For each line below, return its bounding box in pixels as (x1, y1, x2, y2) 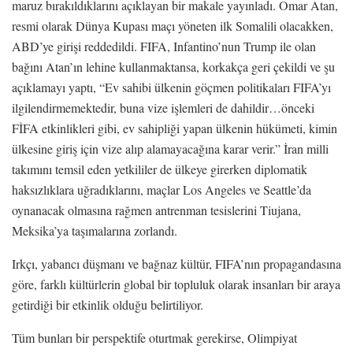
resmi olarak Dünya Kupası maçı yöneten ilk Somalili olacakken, (12, 17, 333, 34)
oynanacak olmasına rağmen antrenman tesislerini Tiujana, (12, 201, 301, 218)
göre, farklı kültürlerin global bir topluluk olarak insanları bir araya (12, 275, 340, 292)
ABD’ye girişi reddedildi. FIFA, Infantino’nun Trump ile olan (12, 37, 316, 54)
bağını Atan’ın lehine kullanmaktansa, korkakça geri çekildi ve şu (12, 58, 335, 75)
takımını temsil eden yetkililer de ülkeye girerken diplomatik (12, 160, 307, 177)
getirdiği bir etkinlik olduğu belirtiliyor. (12, 295, 203, 313)
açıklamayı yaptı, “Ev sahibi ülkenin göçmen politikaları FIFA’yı (12, 78, 331, 95)
